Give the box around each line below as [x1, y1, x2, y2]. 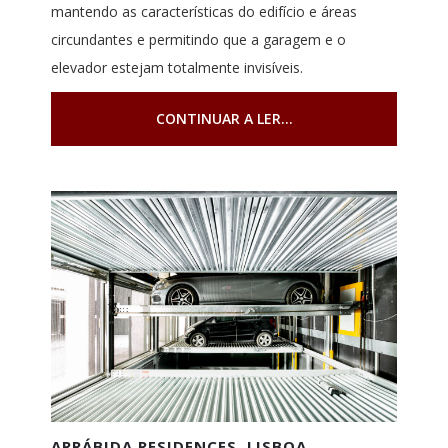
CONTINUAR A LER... [155, 109, 293, 129]
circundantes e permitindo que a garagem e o [50, 30, 346, 50]
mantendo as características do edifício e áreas [50, 2, 357, 22]
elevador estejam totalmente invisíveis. [50, 58, 303, 78]
